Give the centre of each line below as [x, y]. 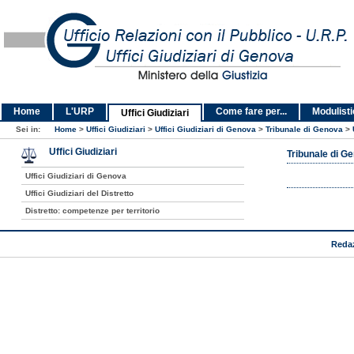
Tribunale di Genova [304, 129]
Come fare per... [251, 111]
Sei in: [29, 129]
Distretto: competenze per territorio [92, 211]
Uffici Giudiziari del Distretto [79, 193]
